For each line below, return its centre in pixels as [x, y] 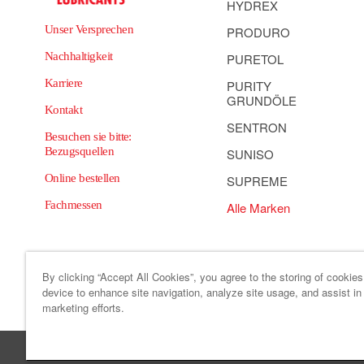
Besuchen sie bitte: [88, 136]
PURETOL [255, 59]
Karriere [64, 83]
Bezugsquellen [80, 151]
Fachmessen [74, 205]
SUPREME [257, 181]
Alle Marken [258, 208]
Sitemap [173, 303]
